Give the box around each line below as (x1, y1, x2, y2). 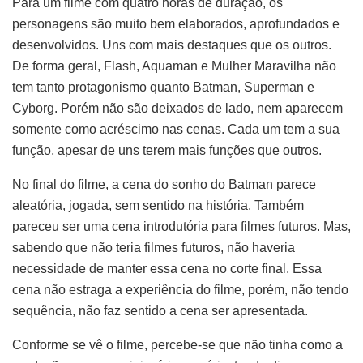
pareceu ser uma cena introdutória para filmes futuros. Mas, (12, 219, 351, 233)
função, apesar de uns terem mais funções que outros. (12, 143, 322, 157)
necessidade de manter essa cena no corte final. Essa (12, 261, 322, 275)
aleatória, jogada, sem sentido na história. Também (12, 198, 304, 212)
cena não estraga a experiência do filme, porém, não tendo (12, 282, 348, 297)
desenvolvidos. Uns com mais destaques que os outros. (12, 37, 331, 52)
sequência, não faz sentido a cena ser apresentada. (12, 303, 308, 318)
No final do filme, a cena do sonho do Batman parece (12, 177, 316, 191)
